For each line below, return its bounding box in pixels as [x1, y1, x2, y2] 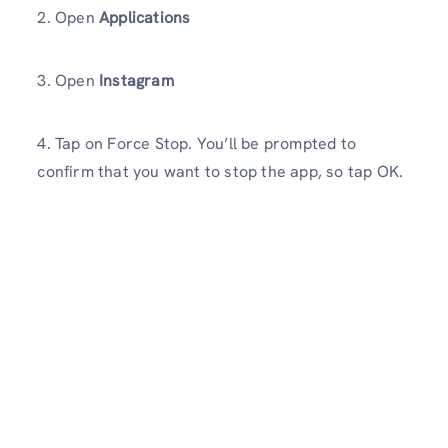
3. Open [37, 69, 99, 91]
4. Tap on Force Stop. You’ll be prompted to [37, 133, 356, 155]
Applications [94, 6, 191, 28]
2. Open [37, 6, 95, 28]
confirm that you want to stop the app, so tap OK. [37, 161, 404, 183]
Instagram [99, 69, 174, 91]
